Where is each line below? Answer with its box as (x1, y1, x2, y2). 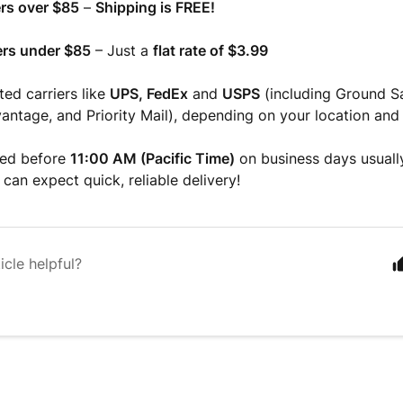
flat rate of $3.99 (153, 41, 269, 59)
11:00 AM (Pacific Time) (70, 149, 236, 167)
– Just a (91, 41, 154, 59)
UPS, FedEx (110, 85, 189, 103)
